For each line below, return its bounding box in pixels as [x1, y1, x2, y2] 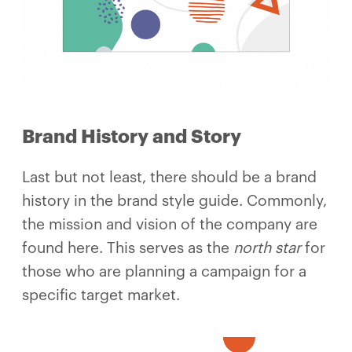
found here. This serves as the [22, 240, 233, 255]
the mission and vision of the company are [22, 216, 317, 232]
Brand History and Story [22, 126, 241, 146]
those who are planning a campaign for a [22, 263, 306, 279]
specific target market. [22, 287, 180, 302]
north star [233, 240, 301, 255]
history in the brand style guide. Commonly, [22, 192, 327, 208]
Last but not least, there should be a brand [22, 169, 317, 185]
